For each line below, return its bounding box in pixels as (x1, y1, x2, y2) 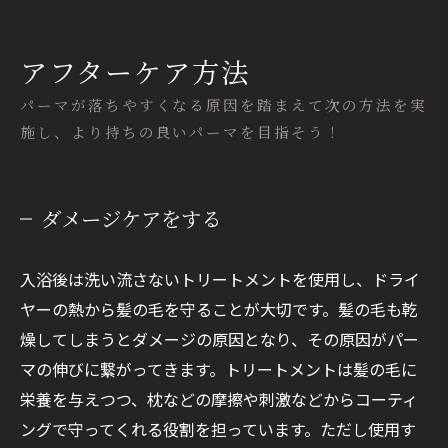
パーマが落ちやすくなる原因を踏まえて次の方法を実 (20, 94, 427, 116)
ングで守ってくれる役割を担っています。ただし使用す (20, 417, 416, 442)
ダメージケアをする (41, 204, 221, 234)
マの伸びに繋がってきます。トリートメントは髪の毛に (20, 357, 417, 382)
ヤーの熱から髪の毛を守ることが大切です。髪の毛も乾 (20, 297, 418, 322)
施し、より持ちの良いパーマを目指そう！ (20, 121, 342, 143)
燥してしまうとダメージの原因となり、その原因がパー (20, 327, 419, 352)
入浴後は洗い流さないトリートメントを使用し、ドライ (20, 267, 420, 292)
